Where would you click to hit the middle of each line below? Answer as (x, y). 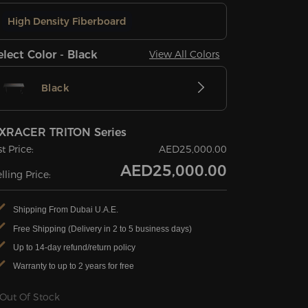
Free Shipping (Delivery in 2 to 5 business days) (103, 229)
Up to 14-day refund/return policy (75, 247)
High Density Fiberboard (67, 22)
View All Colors (185, 55)
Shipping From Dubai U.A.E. (66, 210)
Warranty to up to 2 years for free (74, 266)
